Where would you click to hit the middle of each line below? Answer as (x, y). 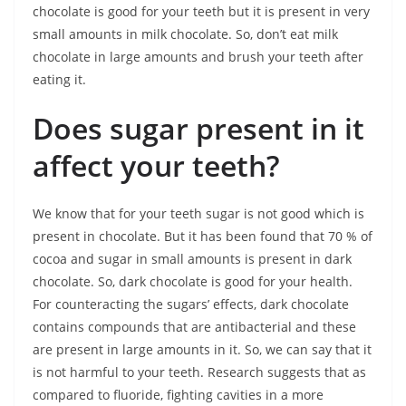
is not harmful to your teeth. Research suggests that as (199, 372)
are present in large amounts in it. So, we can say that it (202, 350)
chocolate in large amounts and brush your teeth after (198, 57)
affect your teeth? (156, 166)
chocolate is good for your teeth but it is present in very (201, 12)
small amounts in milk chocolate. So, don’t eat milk (185, 34)
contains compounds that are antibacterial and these (194, 327)
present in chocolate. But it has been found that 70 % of (203, 237)
